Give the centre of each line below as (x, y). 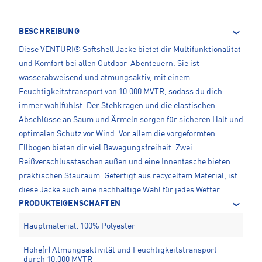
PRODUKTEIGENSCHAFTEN (70, 204)
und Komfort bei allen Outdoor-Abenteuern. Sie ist (109, 64)
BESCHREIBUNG (49, 32)
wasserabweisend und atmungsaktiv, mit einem (104, 78)
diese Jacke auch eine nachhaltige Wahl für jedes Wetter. (120, 190)
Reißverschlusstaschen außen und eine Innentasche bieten (125, 162)
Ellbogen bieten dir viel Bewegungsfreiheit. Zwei (106, 148)
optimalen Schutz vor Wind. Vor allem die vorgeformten (117, 134)
